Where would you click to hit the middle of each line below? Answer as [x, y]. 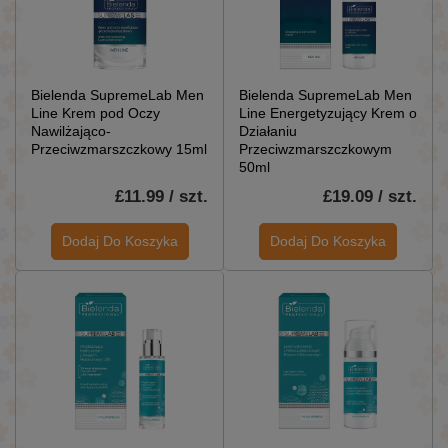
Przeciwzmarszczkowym [315, 148]
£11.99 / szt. [161, 196]
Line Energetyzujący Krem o [328, 112]
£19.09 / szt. [370, 196]
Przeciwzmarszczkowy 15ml [119, 148]
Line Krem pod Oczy [95, 112]
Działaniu [268, 130]
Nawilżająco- [71, 130]
